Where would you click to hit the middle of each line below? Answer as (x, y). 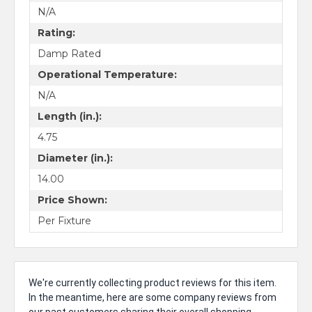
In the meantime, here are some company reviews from (153, 297)
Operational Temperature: (107, 75)
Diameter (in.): (75, 158)
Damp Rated (69, 54)
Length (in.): (69, 117)
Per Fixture (64, 221)
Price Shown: (72, 200)
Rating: (56, 33)
